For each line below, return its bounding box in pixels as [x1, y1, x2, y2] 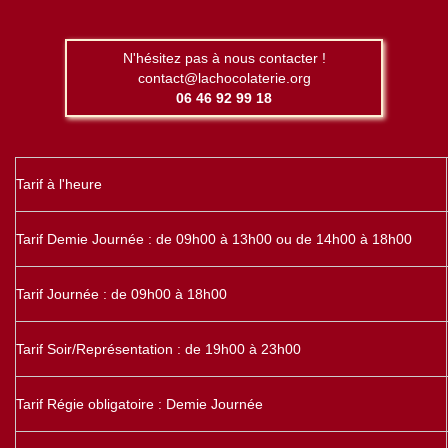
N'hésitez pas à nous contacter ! [122, 49, 326, 66]
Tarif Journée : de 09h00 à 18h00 [16, 285, 227, 302]
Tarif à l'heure [16, 175, 102, 192]
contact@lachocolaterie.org [137, 69, 311, 86]
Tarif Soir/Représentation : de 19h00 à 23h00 [16, 340, 301, 357]
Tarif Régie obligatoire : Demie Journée [16, 395, 263, 412]
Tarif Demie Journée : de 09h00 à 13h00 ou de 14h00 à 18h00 [16, 230, 412, 247]
